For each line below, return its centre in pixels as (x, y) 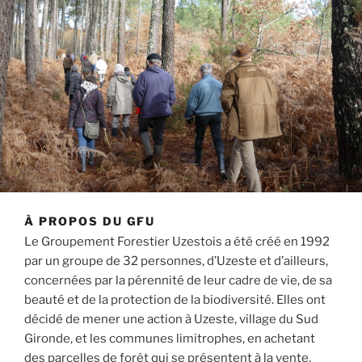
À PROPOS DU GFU (90, 221)
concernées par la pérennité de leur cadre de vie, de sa (178, 280)
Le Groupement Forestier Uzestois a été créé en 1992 (177, 241)
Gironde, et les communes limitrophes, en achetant (170, 338)
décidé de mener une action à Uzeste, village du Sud (171, 319)
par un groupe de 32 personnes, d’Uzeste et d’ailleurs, (176, 261)
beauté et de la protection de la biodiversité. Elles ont (175, 299)
